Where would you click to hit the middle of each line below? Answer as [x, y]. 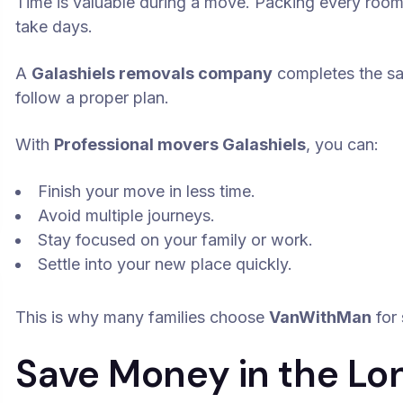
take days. [54, 27]
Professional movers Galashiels [180, 144]
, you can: [343, 144]
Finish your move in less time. [147, 191]
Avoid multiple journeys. [127, 215]
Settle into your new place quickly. [166, 264]
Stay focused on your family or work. [176, 240]
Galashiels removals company [152, 73]
